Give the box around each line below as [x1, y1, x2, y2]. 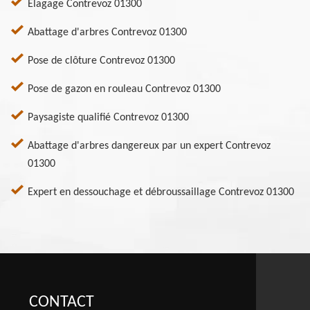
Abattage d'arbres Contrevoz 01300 [28, 27, 187, 39]
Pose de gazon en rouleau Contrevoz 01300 [28, 84, 221, 95]
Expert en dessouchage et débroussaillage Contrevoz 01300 [28, 187, 294, 199]
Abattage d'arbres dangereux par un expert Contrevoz [28, 140, 271, 152]
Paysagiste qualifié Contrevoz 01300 [28, 112, 189, 124]
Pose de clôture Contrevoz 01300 [28, 55, 175, 67]
